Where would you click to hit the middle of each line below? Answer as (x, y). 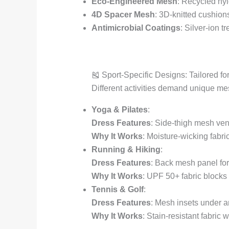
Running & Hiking (126, 150)
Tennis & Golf (117, 190)
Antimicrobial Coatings (136, 28)
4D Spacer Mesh (123, 15)
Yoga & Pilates (119, 110)
